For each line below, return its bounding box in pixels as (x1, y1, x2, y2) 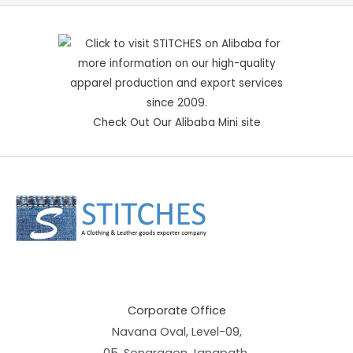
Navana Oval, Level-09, (111, 323, 242, 340)
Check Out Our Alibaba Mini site (92, 115, 261, 131)
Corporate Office (127, 302, 226, 318)
